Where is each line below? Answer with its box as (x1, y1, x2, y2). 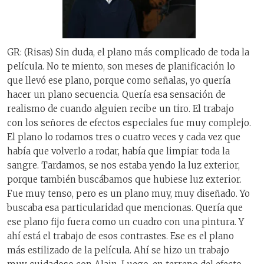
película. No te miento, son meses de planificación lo (7, 61, 235, 72)
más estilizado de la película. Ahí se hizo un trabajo (7, 245, 229, 256)
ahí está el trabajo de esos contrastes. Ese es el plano (7, 230, 234, 242)
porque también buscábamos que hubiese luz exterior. (7, 174, 242, 186)
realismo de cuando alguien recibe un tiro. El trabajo (7, 103, 234, 115)
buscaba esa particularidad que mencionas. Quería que (7, 202, 243, 214)
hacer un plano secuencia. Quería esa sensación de (7, 89, 226, 101)
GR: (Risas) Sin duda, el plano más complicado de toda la (7, 47, 249, 58)
